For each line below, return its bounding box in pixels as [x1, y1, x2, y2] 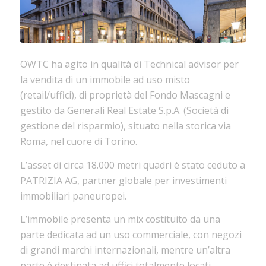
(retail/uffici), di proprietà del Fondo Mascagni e [20, 88, 230, 102]
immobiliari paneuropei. [20, 189, 126, 202]
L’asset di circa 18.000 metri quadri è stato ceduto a [20, 158, 245, 172]
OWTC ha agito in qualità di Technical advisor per [20, 58, 239, 71]
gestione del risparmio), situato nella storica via [20, 119, 231, 133]
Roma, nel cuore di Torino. [20, 135, 137, 148]
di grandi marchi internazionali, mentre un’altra [20, 243, 230, 257]
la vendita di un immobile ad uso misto [20, 73, 190, 87]
